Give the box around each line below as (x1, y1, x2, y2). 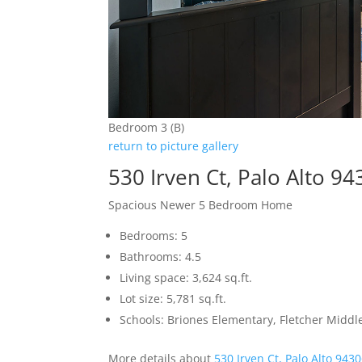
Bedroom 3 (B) (108, 119, 185, 135)
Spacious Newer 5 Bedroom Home (108, 196, 293, 213)
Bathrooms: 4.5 (120, 248, 202, 264)
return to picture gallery (108, 137, 239, 154)
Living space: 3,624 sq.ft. (120, 269, 253, 285)
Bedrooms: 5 (120, 227, 188, 243)
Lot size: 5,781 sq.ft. (120, 290, 227, 306)
